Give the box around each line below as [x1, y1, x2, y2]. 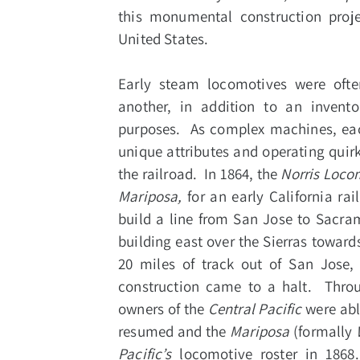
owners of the [118, 299, 208, 319]
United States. [118, 29, 209, 49]
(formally [289, 321, 357, 342]
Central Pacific [207, 299, 302, 319]
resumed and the [118, 321, 231, 342]
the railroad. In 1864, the [118, 164, 281, 184]
